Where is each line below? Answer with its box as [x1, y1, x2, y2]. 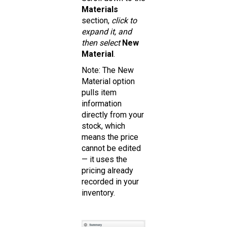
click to [111, 16, 137, 26]
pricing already [82, 166, 133, 176]
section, [82, 16, 111, 26]
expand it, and [82, 27, 132, 37]
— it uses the [82, 155, 127, 165]
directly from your [82, 110, 144, 120]
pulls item [82, 88, 117, 98]
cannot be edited [82, 143, 141, 154]
